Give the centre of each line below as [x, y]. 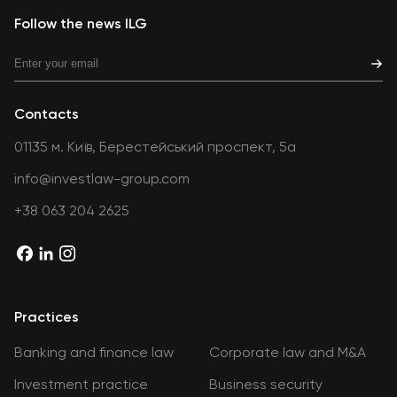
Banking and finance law [94, 352]
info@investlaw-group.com [102, 179]
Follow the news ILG [81, 23]
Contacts [47, 114]
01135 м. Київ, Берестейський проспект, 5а [155, 147]
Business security [266, 384]
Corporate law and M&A [288, 352]
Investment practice [81, 384]
